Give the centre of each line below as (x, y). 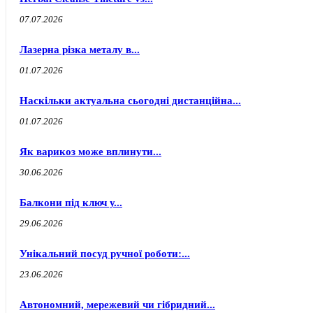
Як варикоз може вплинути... (90, 152)
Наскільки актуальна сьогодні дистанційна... (130, 101)
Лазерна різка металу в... (80, 50)
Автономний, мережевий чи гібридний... (117, 305)
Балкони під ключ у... (71, 203)
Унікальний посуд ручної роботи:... (105, 254)
